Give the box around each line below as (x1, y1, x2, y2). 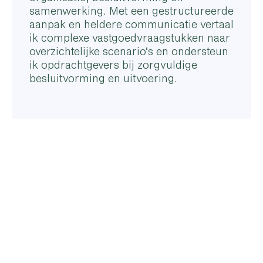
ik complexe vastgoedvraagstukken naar (29, 31, 230, 44)
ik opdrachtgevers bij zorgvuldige (29, 58, 197, 71)
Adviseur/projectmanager (29, 223, 145, 235)
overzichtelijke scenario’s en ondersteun (29, 44, 228, 58)
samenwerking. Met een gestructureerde (29, 4, 234, 17)
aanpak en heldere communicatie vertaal (29, 17, 234, 31)
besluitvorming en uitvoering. (29, 71, 177, 85)
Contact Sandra (29, 205, 133, 223)
